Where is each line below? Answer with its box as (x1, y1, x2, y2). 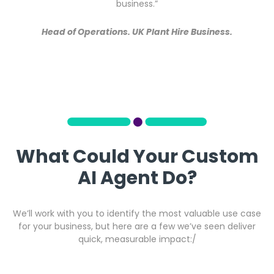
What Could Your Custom (15, 143, 259, 169)
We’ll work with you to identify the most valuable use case (13, 207, 261, 220)
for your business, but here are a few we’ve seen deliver (18, 220, 256, 232)
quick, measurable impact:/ (78, 232, 196, 245)
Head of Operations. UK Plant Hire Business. (42, 25, 232, 38)
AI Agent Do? (77, 165, 197, 191)
